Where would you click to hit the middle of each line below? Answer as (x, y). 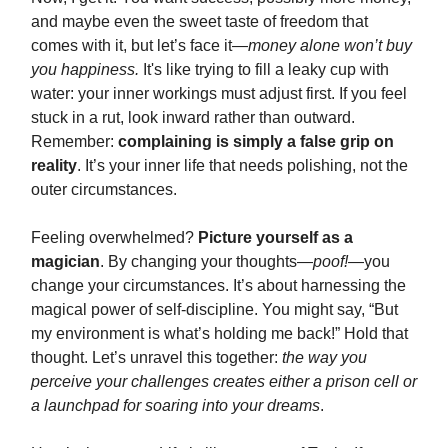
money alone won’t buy (330, 45)
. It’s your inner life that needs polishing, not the (242, 165)
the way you (324, 357)
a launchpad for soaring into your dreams (175, 405)
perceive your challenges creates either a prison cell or (224, 381)
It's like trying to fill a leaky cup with (264, 69)
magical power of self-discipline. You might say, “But (214, 309)
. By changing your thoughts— (206, 261)
